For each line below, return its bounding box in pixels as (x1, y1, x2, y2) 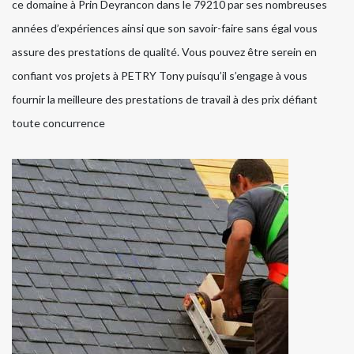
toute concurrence (12, 116, 105, 130)
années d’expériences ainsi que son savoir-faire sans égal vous (12, 21, 318, 36)
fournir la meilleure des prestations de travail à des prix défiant (12, 92, 318, 107)
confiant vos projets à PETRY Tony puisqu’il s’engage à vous (12, 69, 307, 83)
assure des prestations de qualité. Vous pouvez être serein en (12, 45, 317, 59)
